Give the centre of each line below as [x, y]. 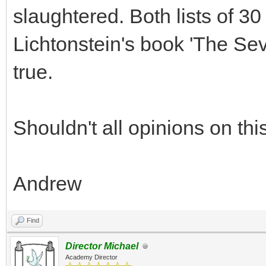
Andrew [47, 183]
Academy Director [91, 257]
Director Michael [102, 246]
